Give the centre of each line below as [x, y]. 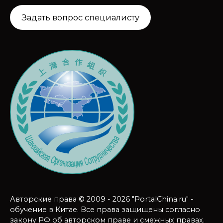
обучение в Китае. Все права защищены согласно [105, 209]
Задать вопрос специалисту [80, 18]
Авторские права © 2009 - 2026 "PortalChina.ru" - [102, 199]
